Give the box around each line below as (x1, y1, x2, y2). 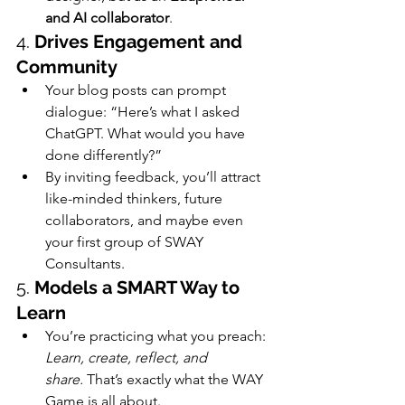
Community (16, 55, 118, 78)
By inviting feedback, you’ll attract (45, 167, 264, 185)
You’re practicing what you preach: (45, 326, 269, 344)
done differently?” (45, 146, 162, 164)
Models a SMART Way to (34, 276, 244, 298)
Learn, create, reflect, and (45, 348, 211, 366)
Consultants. (45, 254, 125, 272)
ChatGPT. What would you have (45, 124, 249, 142)
